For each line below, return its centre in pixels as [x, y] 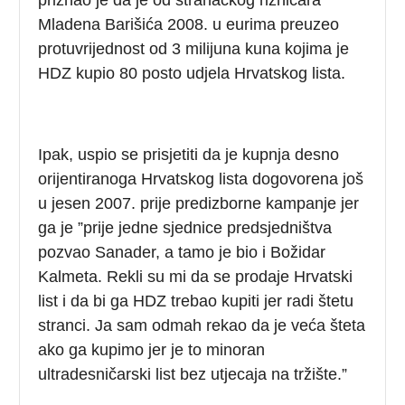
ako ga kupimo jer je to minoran [152, 349]
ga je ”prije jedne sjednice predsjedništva [185, 227]
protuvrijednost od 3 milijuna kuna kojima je [194, 48]
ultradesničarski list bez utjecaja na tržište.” [193, 374]
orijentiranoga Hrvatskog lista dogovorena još [201, 179]
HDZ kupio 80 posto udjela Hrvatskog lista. [192, 73]
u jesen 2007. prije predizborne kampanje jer [199, 203]
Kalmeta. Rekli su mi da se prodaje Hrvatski [196, 276]
